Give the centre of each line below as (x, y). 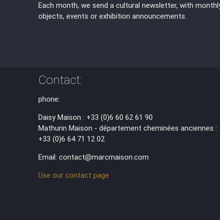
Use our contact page (74, 175)
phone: (49, 99)
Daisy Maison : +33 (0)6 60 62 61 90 (96, 117)
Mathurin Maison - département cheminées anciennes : (128, 128)
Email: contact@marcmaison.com (94, 157)
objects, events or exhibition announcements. (113, 16)
